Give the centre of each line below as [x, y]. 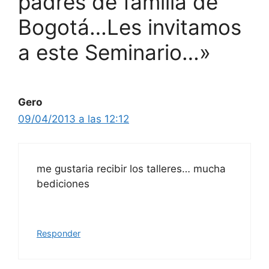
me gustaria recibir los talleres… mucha [131, 169]
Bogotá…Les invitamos [130, 27]
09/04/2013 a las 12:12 [74, 119]
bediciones [63, 184]
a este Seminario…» [114, 52]
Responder [59, 233]
